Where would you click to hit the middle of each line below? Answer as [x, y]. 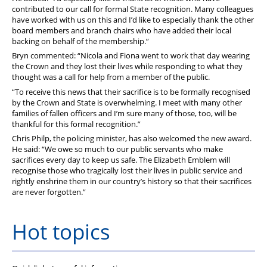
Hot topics [61, 232]
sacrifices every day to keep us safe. [74, 159]
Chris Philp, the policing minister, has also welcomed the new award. [132, 138]
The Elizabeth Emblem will [184, 159]
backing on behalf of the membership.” [80, 41]
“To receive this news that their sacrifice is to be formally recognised [131, 91]
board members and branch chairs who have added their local [122, 30]
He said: [27, 149]
